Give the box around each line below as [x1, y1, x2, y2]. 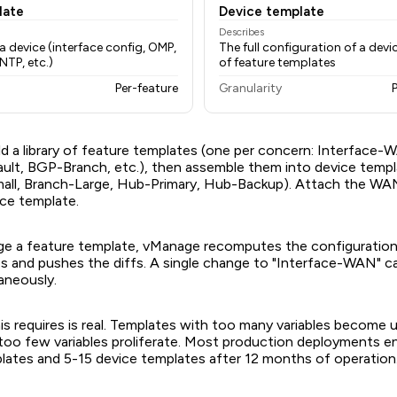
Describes [219, 26, 264, 39]
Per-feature [115, 81, 178, 97]
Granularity [219, 81, 282, 97]
